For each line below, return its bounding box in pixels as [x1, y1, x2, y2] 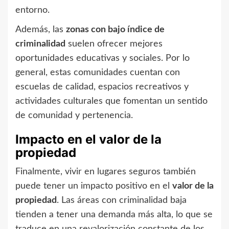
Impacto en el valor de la [15, 132, 162, 147]
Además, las [15, 25, 66, 35]
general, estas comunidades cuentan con [15, 68, 180, 78]
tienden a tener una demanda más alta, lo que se [15, 210, 213, 220]
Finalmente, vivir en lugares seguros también [15, 167, 196, 177]
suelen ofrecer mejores [65, 39, 163, 49]
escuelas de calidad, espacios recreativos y [15, 82, 189, 92]
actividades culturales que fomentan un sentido [15, 97, 208, 106]
